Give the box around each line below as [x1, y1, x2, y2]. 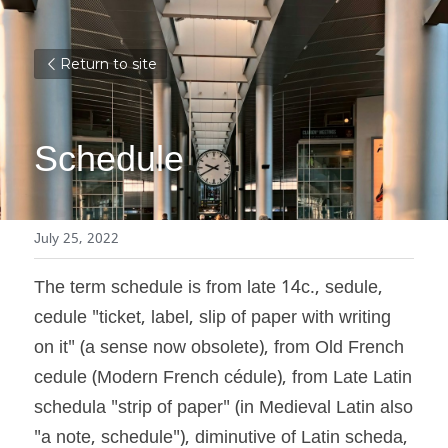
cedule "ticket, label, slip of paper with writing [34, 303, 391, 334]
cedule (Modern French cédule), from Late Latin [34, 363, 412, 394]
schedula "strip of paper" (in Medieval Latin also [34, 393, 413, 424]
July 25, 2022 [34, 227, 119, 251]
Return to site [60, 55, 157, 73]
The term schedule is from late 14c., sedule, [34, 273, 383, 304]
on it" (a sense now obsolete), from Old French [34, 333, 404, 364]
